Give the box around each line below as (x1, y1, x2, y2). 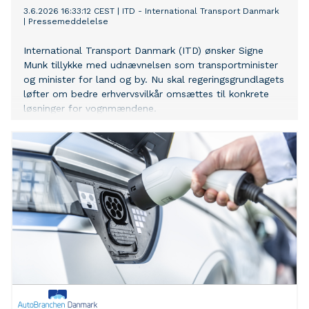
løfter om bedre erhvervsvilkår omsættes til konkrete (23, 88, 269, 100)
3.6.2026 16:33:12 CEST (23, 6, 114, 17)
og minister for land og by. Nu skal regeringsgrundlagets (23, 74, 284, 86)
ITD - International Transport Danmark (122, 6, 279, 17)
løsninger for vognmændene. (23, 103, 157, 114)
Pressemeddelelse (28, 17, 108, 27)
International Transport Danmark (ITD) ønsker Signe (23, 45, 263, 57)
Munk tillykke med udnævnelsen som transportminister (23, 59, 278, 71)
